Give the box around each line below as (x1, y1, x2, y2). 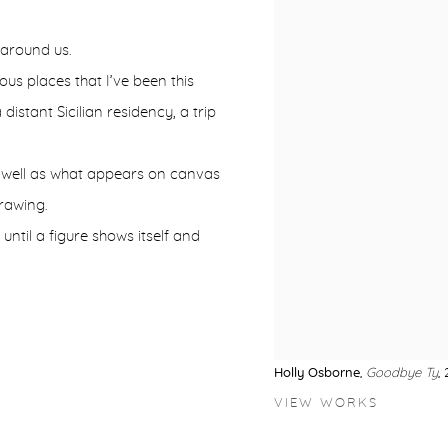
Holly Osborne (274, 367, 360, 380)
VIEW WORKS (274, 397, 378, 410)
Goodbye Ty (366, 367, 438, 380)
